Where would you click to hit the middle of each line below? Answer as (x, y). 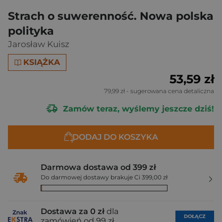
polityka (31, 31)
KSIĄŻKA (42, 62)
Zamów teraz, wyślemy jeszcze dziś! (137, 109)
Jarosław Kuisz (39, 44)
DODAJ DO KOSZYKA (115, 137)
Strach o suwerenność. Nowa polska (111, 16)
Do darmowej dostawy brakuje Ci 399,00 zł (104, 177)
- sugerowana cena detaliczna (169, 91)
